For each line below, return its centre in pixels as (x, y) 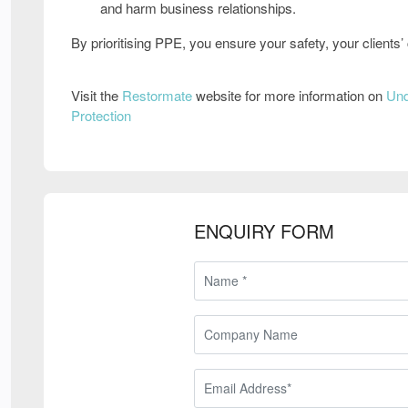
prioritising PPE (137, 42)
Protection (101, 115)
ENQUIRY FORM (265, 230)
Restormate (157, 95)
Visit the (97, 95)
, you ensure (221, 42)
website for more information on (289, 95)
